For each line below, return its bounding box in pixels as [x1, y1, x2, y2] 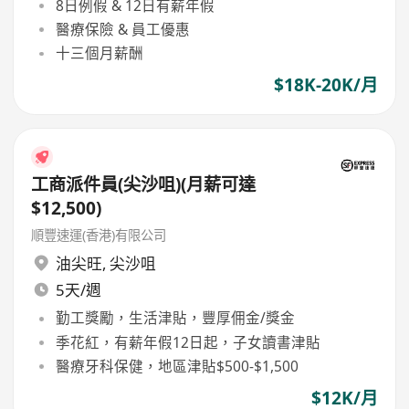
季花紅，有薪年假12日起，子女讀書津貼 [55, 331, 320, 352]
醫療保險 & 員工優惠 [55, 18, 190, 39]
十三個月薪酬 [55, 43, 143, 64]
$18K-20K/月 [273, 73, 378, 98]
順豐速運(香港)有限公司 [31, 225, 167, 244]
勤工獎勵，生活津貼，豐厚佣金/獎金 [55, 308, 295, 329]
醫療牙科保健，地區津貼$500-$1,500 [55, 355, 299, 376]
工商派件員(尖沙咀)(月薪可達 [31, 172, 257, 196]
